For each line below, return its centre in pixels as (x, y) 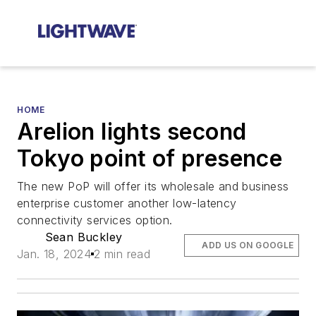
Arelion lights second (132, 132)
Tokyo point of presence (150, 158)
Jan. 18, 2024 (54, 254)
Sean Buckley (84, 237)
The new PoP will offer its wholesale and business (153, 186)
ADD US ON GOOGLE (248, 245)
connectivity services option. (95, 220)
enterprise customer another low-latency (127, 203)
